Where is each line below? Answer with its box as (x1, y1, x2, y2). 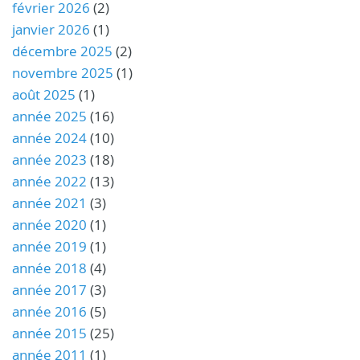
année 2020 (12, 215, 87, 234)
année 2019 (12, 236, 87, 256)
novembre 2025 (12, 63, 113, 82)
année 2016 (12, 301, 87, 321)
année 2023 (12, 149, 87, 169)
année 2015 (12, 323, 87, 342)
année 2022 (12, 171, 87, 190)
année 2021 (12, 193, 87, 212)
